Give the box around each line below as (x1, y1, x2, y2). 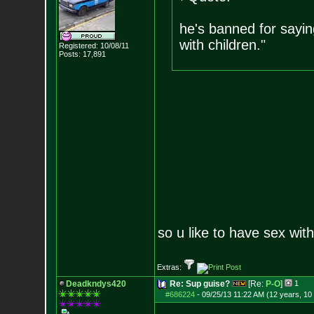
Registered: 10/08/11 (58, 41, 129, 50)
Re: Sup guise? (169, 279, 230, 289)
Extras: (156, 263, 184, 271)
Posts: (58, 50, 81, 58)
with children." (179, 37, 266, 53)
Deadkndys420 (65, 279, 126, 289)
